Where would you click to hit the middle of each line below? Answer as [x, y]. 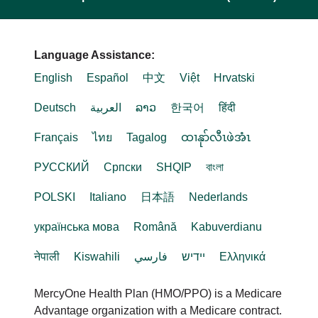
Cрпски [123, 167]
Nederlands [218, 197]
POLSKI [55, 197]
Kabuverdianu [226, 227]
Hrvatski [234, 78]
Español [108, 78]
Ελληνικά [242, 257]
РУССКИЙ [62, 167]
